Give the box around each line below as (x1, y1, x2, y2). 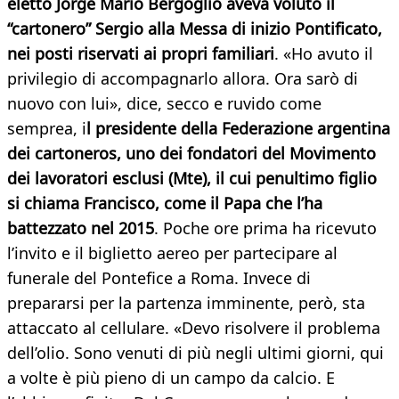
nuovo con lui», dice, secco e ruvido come (7, 93, 322, 115)
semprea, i (7, 118, 86, 140)
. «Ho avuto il (274, 43, 373, 65)
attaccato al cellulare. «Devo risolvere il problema (7, 317, 380, 339)
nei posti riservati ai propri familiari (7, 43, 274, 65)
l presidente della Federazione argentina (86, 118, 390, 140)
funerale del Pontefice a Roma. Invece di (7, 267, 311, 289)
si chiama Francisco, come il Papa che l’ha (7, 192, 322, 215)
